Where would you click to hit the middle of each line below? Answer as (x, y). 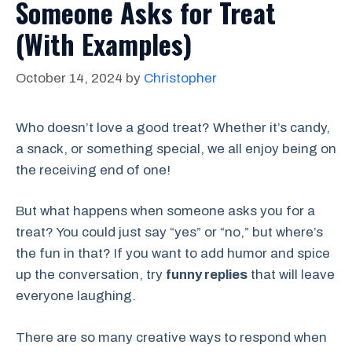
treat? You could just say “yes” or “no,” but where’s (169, 233)
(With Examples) (104, 44)
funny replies (207, 275)
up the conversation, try (91, 275)
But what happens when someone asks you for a (165, 211)
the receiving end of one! (93, 170)
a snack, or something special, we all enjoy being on (176, 148)
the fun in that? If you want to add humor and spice (173, 254)
